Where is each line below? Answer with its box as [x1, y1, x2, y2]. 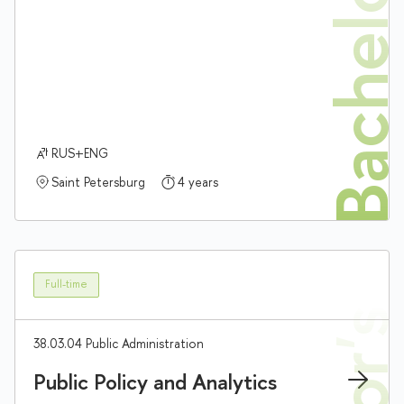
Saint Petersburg [51, 172, 145, 190]
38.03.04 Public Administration [33, 334, 204, 352]
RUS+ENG [51, 143, 108, 161]
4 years [178, 172, 218, 190]
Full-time [45, 277, 87, 292]
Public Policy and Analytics [33, 366, 277, 396]
